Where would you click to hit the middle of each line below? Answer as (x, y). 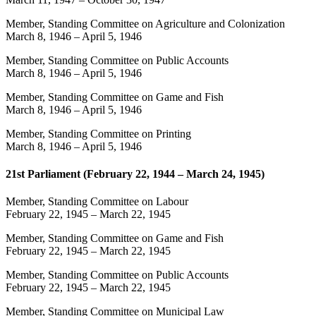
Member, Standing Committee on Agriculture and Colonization (145, 23)
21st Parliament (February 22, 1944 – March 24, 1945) (135, 174)
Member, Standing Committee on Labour (97, 202)
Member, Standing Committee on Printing (98, 133)
